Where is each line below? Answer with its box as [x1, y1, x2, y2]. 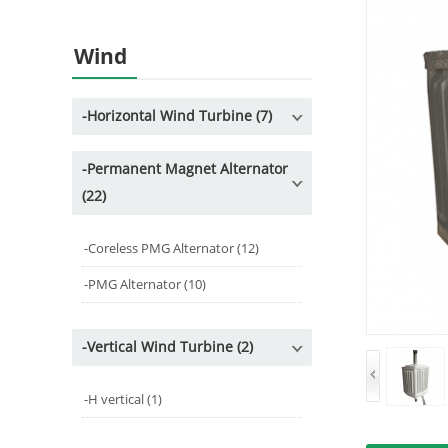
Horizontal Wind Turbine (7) [87, 108, 272, 126]
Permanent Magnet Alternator [87, 161, 288, 179]
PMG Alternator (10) [88, 277, 206, 293]
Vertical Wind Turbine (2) [87, 339, 253, 357]
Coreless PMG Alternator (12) [88, 241, 259, 257]
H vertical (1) [88, 392, 162, 408]
